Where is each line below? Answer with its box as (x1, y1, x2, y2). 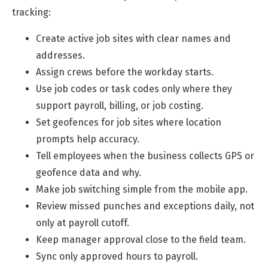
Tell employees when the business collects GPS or (36, 150, 254, 162)
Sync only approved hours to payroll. (36, 251, 198, 263)
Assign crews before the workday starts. (36, 66, 214, 78)
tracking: (12, 7, 51, 19)
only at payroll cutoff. (36, 217, 129, 229)
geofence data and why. (36, 167, 141, 179)
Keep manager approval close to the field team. (36, 234, 246, 246)
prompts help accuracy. (36, 133, 139, 145)
